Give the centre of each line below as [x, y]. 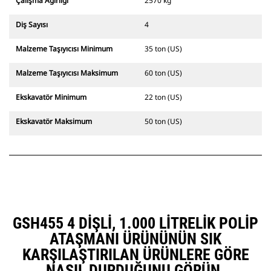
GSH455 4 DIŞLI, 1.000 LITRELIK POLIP [135, 224]
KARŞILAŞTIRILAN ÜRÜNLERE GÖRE [135, 255]
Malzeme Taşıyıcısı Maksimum [67, 73]
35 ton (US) [163, 49]
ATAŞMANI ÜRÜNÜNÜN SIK [135, 239]
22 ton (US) [163, 97]
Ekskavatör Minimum [51, 97]
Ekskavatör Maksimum [54, 122]
